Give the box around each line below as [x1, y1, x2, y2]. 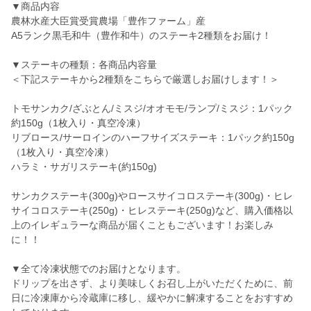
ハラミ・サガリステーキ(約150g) [11, 161, 157, 173]
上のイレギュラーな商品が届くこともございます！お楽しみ [11, 219, 274, 231]
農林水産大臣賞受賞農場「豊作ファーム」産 [11, 15, 205, 27]
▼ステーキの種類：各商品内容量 [11, 59, 157, 71]
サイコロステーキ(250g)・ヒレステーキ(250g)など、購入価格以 [11, 205, 293, 217]
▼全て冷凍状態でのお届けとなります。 [11, 263, 186, 275]
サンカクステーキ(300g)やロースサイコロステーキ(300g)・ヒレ [11, 190, 293, 202]
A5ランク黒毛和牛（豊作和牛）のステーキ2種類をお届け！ [11, 30, 271, 42]
